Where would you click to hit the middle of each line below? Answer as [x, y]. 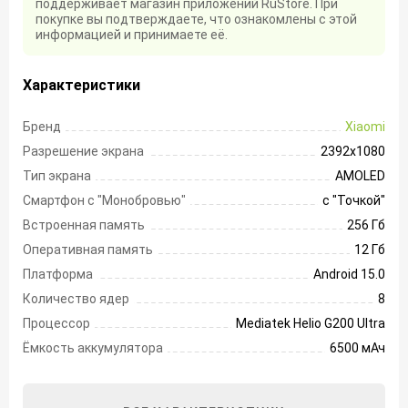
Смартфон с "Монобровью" [104, 201]
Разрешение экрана [83, 152]
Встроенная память [84, 225]
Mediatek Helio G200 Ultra [311, 324]
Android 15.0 [349, 275]
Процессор [56, 324]
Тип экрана [57, 176]
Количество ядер [76, 299]
